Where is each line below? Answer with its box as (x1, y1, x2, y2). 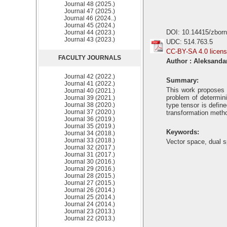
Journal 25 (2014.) (64, 194, 115, 201)
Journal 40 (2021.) (64, 87, 115, 94)
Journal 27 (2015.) (64, 179, 115, 186)
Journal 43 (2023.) (64, 36, 115, 43)
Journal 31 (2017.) (64, 151, 115, 158)
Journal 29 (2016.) (64, 165, 115, 172)
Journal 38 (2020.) (64, 101, 115, 108)
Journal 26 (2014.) (64, 186, 115, 194)
